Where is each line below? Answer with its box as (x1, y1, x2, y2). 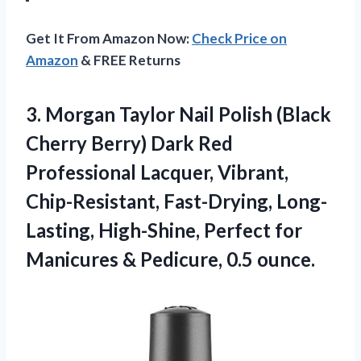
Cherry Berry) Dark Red (26, 131, 233, 156)
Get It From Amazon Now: (26, 30, 192, 48)
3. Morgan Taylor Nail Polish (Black (26, 102, 331, 127)
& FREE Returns (78, 52, 180, 69)
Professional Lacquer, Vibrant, (26, 160, 288, 185)
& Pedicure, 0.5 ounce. (122, 247, 315, 272)
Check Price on (192, 30, 287, 48)
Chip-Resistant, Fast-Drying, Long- (26, 189, 327, 214)
